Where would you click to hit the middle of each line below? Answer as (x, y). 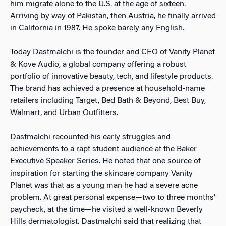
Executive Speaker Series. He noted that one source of (105, 161)
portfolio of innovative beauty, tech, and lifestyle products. (111, 77)
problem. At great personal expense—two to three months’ (113, 198)
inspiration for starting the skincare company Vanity (101, 174)
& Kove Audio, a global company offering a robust (98, 65)
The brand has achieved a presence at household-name (107, 89)
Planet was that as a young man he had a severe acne (104, 186)
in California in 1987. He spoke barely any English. (97, 28)
